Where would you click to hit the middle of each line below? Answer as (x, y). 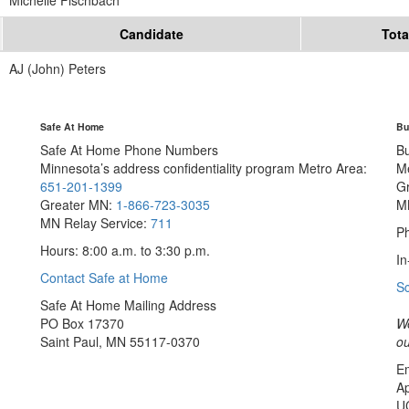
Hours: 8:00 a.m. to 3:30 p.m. (125, 251)
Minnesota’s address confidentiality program (168, 168)
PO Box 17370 (82, 324)
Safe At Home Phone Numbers (129, 150)
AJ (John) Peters (58, 69)
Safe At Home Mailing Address (128, 305)
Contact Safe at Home (104, 278)
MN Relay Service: (95, 223)
